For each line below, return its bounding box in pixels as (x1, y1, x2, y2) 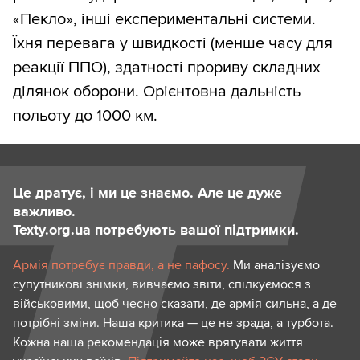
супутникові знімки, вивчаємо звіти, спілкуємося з (13, 276, 311, 292)
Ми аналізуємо (230, 256, 320, 273)
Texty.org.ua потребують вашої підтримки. (13, 220, 299, 239)
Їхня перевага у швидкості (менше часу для (13, 33, 333, 53)
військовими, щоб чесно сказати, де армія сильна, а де (13, 295, 337, 312)
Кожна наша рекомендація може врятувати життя (13, 333, 303, 350)
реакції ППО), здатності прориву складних (13, 57, 321, 77)
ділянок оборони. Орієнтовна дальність (13, 81, 301, 101)
